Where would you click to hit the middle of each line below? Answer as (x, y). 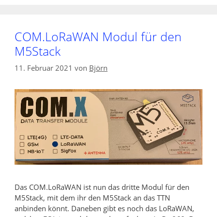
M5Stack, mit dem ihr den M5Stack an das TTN (92, 197)
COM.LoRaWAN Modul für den (98, 36)
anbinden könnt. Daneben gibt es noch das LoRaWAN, (104, 208)
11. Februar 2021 (44, 68)
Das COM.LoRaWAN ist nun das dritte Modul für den (102, 187)
